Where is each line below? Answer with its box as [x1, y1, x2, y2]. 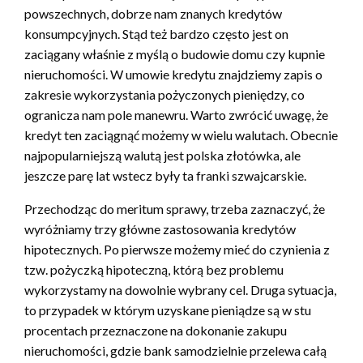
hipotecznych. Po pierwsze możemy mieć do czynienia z [24, 241, 330, 258]
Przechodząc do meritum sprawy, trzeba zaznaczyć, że [24, 201, 325, 217]
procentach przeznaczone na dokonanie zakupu [24, 322, 287, 339]
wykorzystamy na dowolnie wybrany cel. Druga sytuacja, [24, 282, 336, 298]
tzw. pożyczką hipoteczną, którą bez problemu [24, 262, 284, 278]
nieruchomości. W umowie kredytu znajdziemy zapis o [24, 66, 322, 83]
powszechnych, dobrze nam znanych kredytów [24, 6, 282, 22]
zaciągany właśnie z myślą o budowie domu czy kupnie [24, 46, 325, 62]
